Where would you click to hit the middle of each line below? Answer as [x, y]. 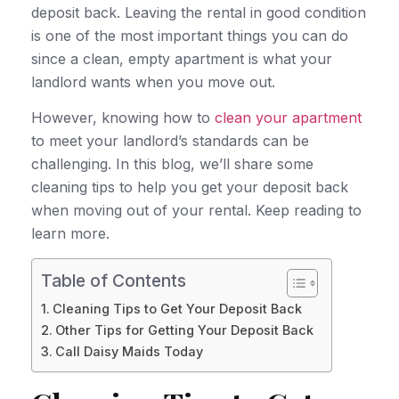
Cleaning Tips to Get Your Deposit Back [177, 308]
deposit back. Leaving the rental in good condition [199, 12]
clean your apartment [288, 118]
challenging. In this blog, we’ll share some [172, 164]
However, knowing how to [123, 118]
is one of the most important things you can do [190, 35]
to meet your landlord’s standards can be [170, 141]
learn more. [70, 234]
